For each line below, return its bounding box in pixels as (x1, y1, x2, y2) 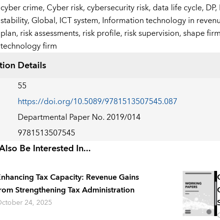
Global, (31, 14, 59, 28)
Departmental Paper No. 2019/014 (17, 110, 140, 125)
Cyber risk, (46, 1, 87, 15)
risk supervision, (124, 27, 183, 41)
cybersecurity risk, (86, 1, 153, 15)
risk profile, (82, 27, 124, 41)
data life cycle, (152, 1, 206, 15)
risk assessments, (20, 27, 82, 41)
